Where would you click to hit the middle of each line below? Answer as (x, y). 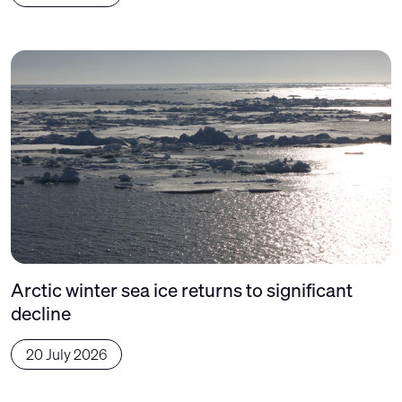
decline (41, 313)
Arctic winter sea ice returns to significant (182, 290)
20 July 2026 (66, 354)
